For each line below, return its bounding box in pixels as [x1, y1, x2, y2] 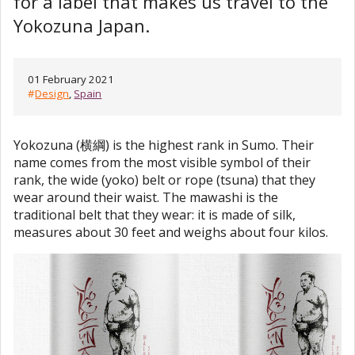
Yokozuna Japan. [13, 13, 150, 37]
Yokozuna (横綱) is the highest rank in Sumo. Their [13, 136, 314, 155]
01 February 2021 [28, 72, 115, 87]
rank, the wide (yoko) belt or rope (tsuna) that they [13, 171, 315, 189]
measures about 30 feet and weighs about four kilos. [13, 223, 328, 242]
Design [35, 86, 70, 101]
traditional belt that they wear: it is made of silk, [13, 206, 296, 224]
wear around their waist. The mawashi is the [13, 189, 278, 207]
